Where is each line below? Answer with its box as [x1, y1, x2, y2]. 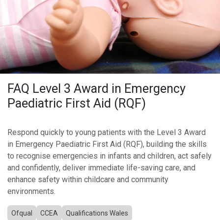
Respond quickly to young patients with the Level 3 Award [7, 128, 206, 137]
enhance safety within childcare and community [7, 175, 168, 184]
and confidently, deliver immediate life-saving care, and [7, 163, 195, 172]
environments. [7, 187, 55, 196]
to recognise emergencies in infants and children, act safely [7, 151, 212, 161]
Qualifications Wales [66, 209, 128, 217]
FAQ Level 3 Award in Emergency [7, 82, 186, 96]
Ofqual [11, 209, 32, 217]
